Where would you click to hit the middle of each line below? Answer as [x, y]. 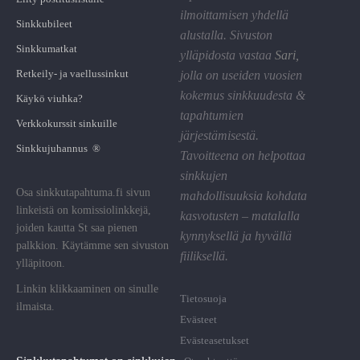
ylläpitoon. [41, 263]
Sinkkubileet [44, 23]
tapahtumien [212, 115]
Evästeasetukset [215, 340]
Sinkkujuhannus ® [58, 148]
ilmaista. [35, 306]
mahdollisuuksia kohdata [243, 195]
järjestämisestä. [219, 135]
